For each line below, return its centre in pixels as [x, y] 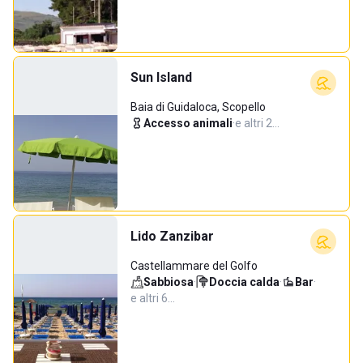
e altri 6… [153, 298]
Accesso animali [188, 123]
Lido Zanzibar [172, 236]
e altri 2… [257, 123]
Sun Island [161, 77]
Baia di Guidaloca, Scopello [198, 107]
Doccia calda [244, 282]
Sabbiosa [169, 282]
